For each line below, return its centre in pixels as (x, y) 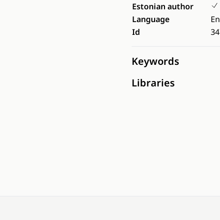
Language (151, 19)
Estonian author (163, 6)
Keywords (155, 61)
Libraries (153, 83)
